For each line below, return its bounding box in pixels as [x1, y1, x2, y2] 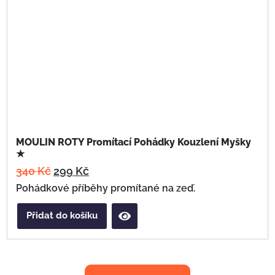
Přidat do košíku [26, 210, 98, 222]
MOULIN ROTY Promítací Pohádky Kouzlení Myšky [16, 136, 251, 148]
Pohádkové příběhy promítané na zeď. [16, 182, 195, 194]
